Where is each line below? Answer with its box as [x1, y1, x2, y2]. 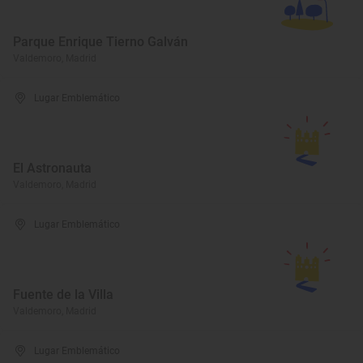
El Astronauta [13, 160, 92, 176]
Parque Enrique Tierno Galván [13, 34, 188, 49]
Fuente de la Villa [13, 287, 113, 302]
